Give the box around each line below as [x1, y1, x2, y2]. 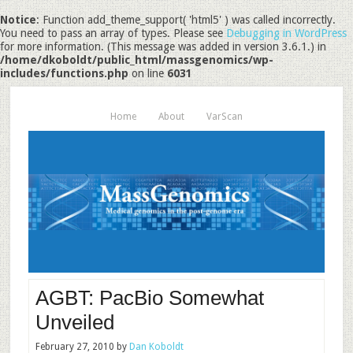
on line [128, 67, 167, 80]
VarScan [206, 111, 243, 122]
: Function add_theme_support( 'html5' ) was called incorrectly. [36, 13, 336, 26]
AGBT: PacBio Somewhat [35, 286, 264, 310]
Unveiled [35, 310, 114, 334]
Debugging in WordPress [226, 27, 347, 39]
